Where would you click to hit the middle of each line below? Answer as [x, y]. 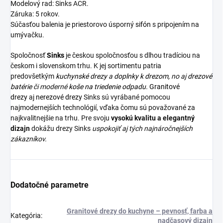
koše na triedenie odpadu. [108, 86]
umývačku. [28, 35]
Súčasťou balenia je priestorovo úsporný [73, 24]
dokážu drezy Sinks [61, 128]
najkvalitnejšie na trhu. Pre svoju [60, 118]
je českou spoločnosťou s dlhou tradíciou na [133, 55]
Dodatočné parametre [50, 185]
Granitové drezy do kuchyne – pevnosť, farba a [140, 211]
